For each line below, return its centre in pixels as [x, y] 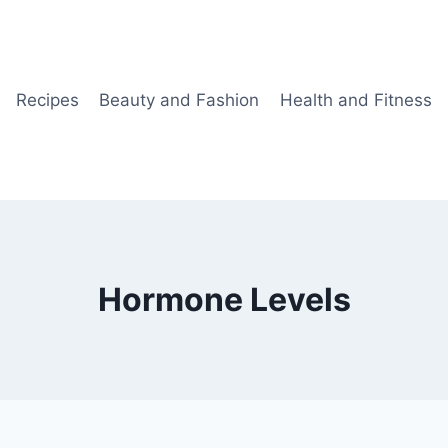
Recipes [47, 99]
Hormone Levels [224, 299]
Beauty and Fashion [179, 99]
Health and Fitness [355, 99]
